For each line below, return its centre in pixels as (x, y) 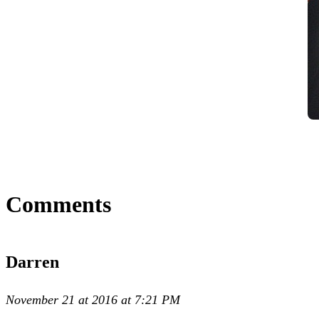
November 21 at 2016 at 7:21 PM (93, 299)
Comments (58, 204)
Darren (32, 262)
